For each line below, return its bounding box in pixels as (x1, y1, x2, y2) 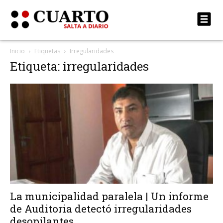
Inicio (10, 47, 25, 55)
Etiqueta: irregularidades (10, 58, 149, 74)
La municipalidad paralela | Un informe (10, 189, 209, 204)
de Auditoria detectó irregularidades (10, 202, 192, 216)
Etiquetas (34, 47, 60, 55)
